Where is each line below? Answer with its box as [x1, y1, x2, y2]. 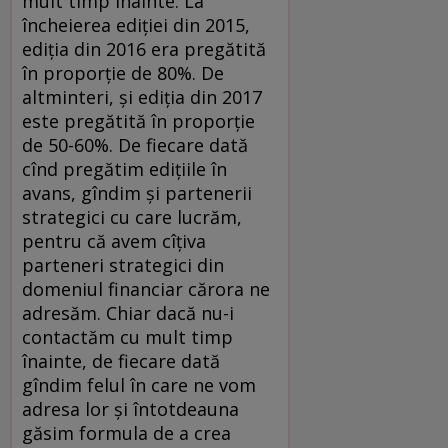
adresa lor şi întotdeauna [22, 396, 239, 421]
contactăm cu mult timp [22, 324, 233, 349]
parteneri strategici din [22, 252, 224, 277]
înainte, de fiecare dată [22, 348, 220, 373]
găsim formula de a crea [22, 420, 231, 445]
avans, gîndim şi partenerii [22, 180, 252, 205]
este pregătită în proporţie [22, 108, 255, 133]
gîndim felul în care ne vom [22, 372, 256, 397]
